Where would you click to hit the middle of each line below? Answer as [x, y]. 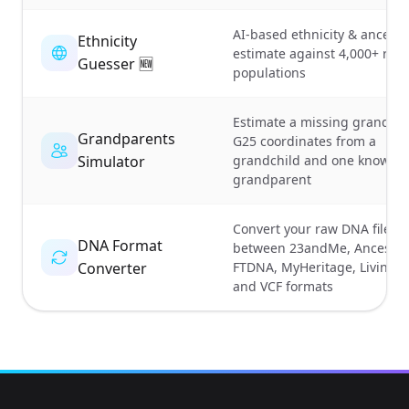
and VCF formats [283, 286]
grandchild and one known [315, 160]
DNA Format [120, 245]
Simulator [111, 161]
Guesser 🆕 [115, 63]
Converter [112, 268]
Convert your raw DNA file [312, 228]
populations [269, 72]
